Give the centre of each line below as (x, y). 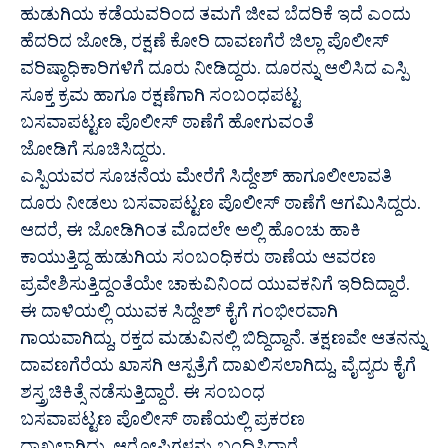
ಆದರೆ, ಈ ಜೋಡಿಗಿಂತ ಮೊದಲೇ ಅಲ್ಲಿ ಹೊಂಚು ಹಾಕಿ (190, 235)
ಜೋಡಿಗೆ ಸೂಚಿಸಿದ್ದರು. (93, 154)
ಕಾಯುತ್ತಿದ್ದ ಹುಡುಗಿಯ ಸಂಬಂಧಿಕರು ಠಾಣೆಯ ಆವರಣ (198, 262)
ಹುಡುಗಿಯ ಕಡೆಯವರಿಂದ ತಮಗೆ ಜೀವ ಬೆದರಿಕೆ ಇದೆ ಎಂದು (215, 19)
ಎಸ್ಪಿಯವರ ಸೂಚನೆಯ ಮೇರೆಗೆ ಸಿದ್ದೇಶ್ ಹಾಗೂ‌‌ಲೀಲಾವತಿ (206, 181)
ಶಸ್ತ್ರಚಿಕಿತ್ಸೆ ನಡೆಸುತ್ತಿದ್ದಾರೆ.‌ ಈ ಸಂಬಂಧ (142, 397)
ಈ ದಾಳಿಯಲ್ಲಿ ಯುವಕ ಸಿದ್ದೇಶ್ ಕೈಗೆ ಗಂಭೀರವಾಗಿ (179, 316)
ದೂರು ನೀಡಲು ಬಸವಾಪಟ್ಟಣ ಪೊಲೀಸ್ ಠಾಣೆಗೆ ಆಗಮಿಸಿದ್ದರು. (220, 208)
